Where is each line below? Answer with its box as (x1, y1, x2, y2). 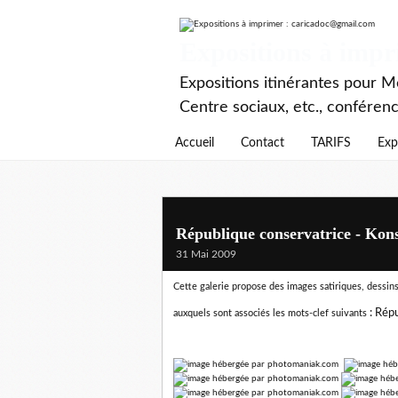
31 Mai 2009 (176, 249, 236, 259)
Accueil (175, 137, 214, 149)
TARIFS (311, 137, 351, 149)
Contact (241, 137, 284, 149)
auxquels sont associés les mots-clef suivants (173, 308, 367, 318)
